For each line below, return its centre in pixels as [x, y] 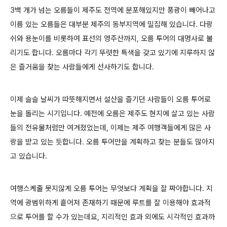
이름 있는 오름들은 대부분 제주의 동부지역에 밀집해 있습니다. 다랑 [111, 24]
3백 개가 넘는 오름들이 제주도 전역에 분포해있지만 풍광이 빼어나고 [113, 10]
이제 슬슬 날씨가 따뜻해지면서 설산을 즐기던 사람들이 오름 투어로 [110, 99]
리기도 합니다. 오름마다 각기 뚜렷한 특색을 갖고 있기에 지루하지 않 [112, 53]
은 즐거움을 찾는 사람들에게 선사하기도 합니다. [82, 67]
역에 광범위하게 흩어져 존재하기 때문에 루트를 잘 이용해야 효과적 [110, 203]
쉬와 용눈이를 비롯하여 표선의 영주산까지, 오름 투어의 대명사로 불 [111, 39]
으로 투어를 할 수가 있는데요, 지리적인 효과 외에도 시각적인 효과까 [112, 217]
